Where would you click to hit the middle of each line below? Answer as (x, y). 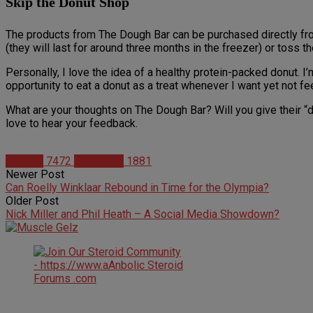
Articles (24, 161)
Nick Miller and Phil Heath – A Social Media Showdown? (143, 214)
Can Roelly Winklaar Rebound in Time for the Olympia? (137, 187)
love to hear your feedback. (72, 123)
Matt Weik (99, 161)
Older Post (32, 201)
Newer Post (35, 174)
